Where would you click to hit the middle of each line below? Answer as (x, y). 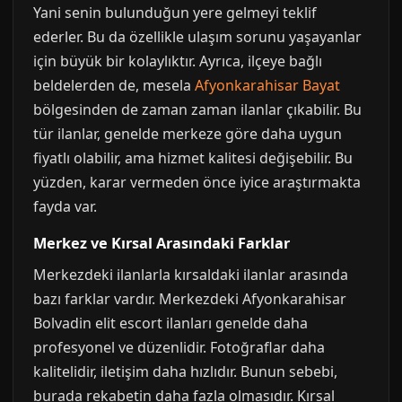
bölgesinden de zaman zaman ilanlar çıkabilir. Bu (197, 109)
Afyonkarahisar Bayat (267, 85)
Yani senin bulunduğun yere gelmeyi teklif (175, 13)
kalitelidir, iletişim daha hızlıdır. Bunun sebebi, (185, 371)
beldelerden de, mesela (114, 85)
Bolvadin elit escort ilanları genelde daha (170, 323)
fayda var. (65, 206)
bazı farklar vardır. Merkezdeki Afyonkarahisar (190, 299)
